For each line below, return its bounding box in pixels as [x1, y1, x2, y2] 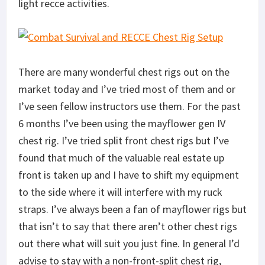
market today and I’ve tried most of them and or [18, 82, 235, 96]
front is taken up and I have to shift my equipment [18, 167, 239, 182]
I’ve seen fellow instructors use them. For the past [18, 99, 241, 113]
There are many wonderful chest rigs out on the [18, 64, 230, 79]
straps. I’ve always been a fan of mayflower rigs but [18, 202, 247, 216]
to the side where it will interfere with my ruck [18, 185, 222, 199]
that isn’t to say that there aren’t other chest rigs [18, 219, 237, 233]
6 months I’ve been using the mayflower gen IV [18, 116, 225, 130]
